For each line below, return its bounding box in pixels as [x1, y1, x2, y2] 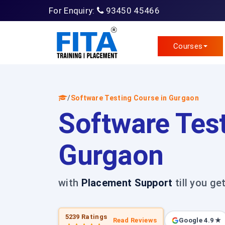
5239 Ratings [65, 212, 107, 220]
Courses [173, 42, 203, 51]
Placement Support [81, 177, 173, 189]
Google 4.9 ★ [179, 216, 221, 224]
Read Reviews [113, 216, 157, 224]
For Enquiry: [49, 6, 97, 16]
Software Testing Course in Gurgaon [70, 94, 199, 102]
